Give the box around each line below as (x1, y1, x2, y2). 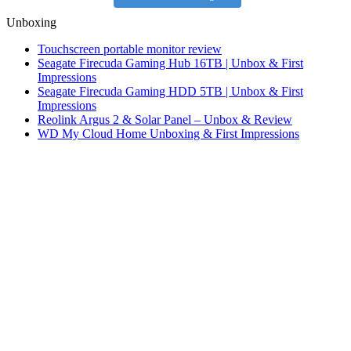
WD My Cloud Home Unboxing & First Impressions (38, 126, 299, 140)
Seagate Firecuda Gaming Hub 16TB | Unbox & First (38, 56, 303, 70)
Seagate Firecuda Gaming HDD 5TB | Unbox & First (38, 84, 303, 98)
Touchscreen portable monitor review (38, 42, 222, 56)
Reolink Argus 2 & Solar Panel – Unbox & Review (38, 112, 292, 126)
